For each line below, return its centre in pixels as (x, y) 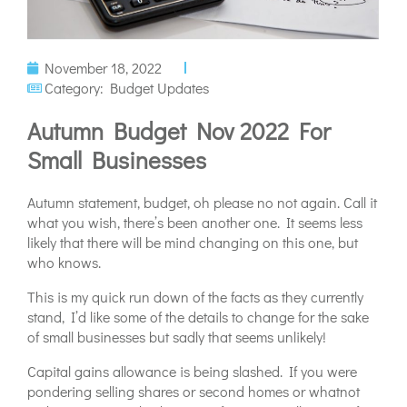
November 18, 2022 (103, 68)
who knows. (64, 263)
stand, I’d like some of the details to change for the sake (198, 317)
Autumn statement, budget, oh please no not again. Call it (202, 203)
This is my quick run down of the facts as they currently (195, 297)
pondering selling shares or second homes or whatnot (194, 392)
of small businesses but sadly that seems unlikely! (177, 337)
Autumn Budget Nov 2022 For (179, 131)
